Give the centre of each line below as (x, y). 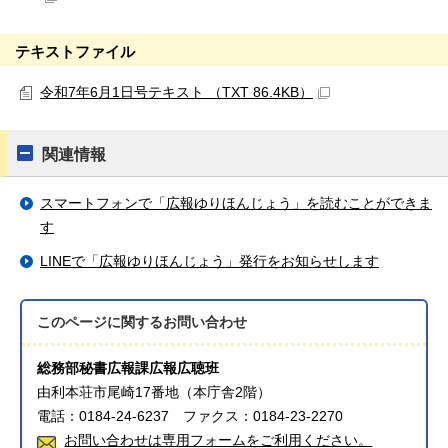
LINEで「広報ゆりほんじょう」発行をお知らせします (209, 261)
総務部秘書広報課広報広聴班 (128, 368)
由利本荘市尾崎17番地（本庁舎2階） (154, 392)
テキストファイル (75, 51)
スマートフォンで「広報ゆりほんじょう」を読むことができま (236, 203)
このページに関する (100, 322)
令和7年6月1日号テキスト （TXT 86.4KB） (176, 92)
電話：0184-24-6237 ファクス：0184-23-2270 (190, 416)
